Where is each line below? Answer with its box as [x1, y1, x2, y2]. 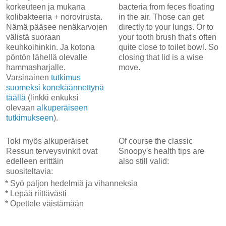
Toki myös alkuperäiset [6, 137, 88, 146]
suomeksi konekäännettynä [6, 83, 104, 92]
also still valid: [118, 157, 171, 166]
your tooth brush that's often [118, 33, 216, 42]
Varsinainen [6, 73, 51, 82]
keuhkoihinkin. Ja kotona [6, 43, 95, 52]
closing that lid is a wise [118, 53, 203, 62]
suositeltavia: [6, 167, 53, 176]
